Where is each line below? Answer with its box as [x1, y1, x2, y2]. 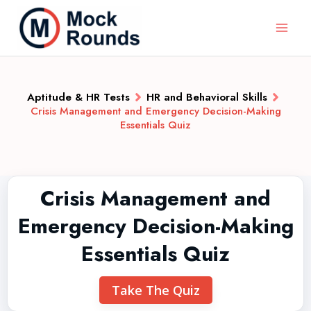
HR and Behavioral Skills [146, 90, 267, 105]
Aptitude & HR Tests [27, 90, 130, 105]
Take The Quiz [111, 282, 200, 299]
